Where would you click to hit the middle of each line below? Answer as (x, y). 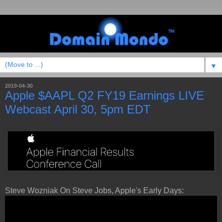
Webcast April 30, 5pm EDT (78, 110)
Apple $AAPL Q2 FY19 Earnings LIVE (105, 96)
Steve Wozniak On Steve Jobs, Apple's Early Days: (94, 190)
